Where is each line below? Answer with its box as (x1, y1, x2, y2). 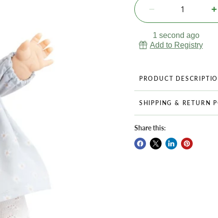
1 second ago (153, 31, 200, 39)
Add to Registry (149, 41, 203, 49)
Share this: (134, 124, 166, 132)
